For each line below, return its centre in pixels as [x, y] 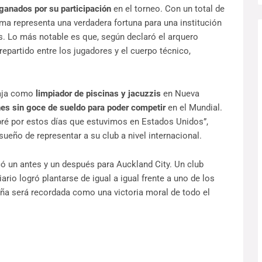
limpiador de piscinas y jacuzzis [98, 94]
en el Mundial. [194, 108]
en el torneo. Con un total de [168, 9]
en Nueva [180, 94]
